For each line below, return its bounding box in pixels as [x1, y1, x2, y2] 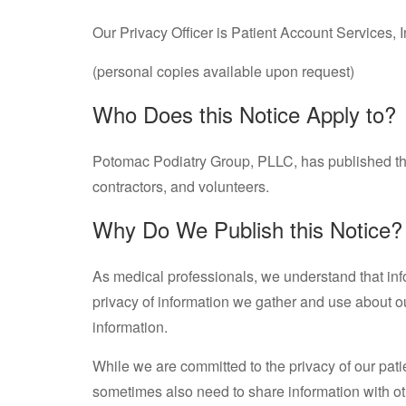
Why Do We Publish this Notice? [92, 213, 402, 245]
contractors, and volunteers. [92, 176, 269, 197]
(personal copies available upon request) [92, 61, 354, 82]
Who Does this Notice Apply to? [92, 98, 396, 130]
